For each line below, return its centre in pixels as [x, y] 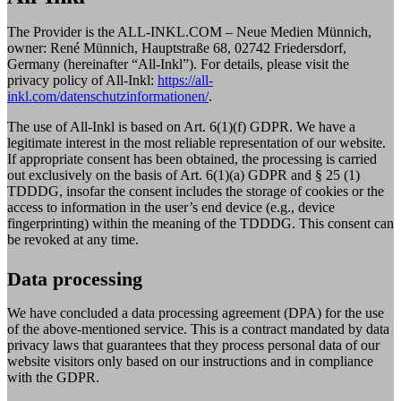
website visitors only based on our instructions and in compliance [190, 361]
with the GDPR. [53, 377]
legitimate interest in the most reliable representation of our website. [196, 142]
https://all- [185, 80]
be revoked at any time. [73, 239]
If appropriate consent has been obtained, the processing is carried [192, 158]
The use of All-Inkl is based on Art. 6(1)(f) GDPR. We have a [181, 126]
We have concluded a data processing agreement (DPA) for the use [196, 312]
